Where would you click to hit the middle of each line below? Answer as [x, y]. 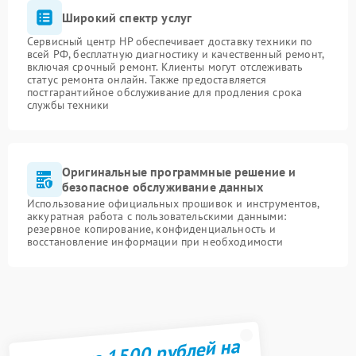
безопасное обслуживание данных [163, 187]
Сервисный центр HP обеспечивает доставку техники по [170, 41]
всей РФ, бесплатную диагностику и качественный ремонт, [176, 54]
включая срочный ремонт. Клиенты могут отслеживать [165, 67]
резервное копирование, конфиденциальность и [152, 229]
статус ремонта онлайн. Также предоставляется [147, 79]
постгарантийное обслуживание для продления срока [165, 92]
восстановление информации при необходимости [155, 242]
